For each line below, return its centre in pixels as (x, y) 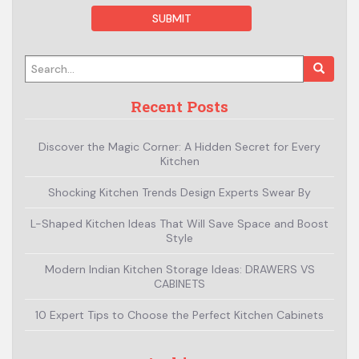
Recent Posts (179, 106)
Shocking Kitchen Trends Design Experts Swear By (179, 192)
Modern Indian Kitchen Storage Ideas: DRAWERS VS (179, 269)
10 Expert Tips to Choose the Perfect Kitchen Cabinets (179, 315)
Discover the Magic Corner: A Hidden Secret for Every (179, 146)
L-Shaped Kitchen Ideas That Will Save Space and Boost (179, 223)
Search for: (195, 64)
